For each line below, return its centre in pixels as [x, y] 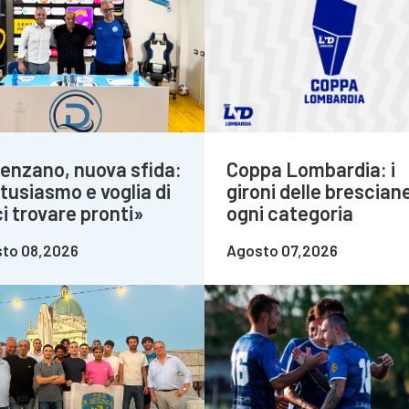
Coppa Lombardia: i [311, 169]
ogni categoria [290, 213]
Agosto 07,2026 [282, 251]
